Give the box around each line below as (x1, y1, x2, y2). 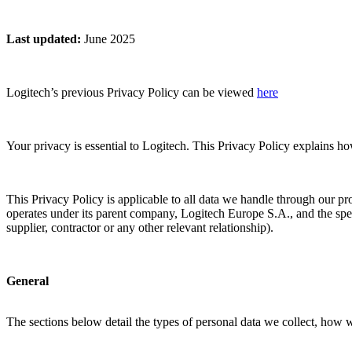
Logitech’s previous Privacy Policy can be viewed (6, 85, 257, 99)
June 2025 (84, 31, 135, 46)
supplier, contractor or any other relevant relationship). (6, 220, 273, 234)
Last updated (6, 31, 77, 46)
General (6, 273, 49, 288)
